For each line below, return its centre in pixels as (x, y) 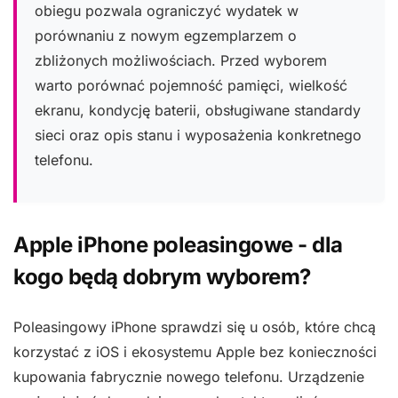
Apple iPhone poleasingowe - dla (178, 245)
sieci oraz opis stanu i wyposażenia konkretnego (198, 135)
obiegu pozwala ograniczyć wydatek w (167, 11)
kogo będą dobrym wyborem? (162, 277)
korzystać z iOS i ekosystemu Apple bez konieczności (195, 352)
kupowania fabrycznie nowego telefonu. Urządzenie (189, 377)
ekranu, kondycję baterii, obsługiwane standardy (198, 110)
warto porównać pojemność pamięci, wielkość (191, 85)
